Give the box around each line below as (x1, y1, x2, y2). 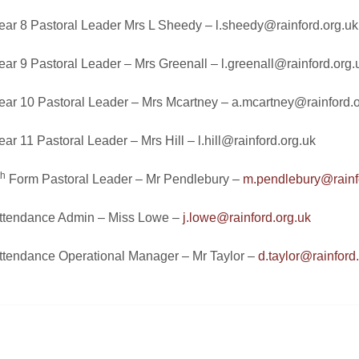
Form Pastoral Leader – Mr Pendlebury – (6, 172, 243, 187)
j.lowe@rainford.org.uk (183, 211, 311, 225)
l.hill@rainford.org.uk (198, 134, 316, 148)
